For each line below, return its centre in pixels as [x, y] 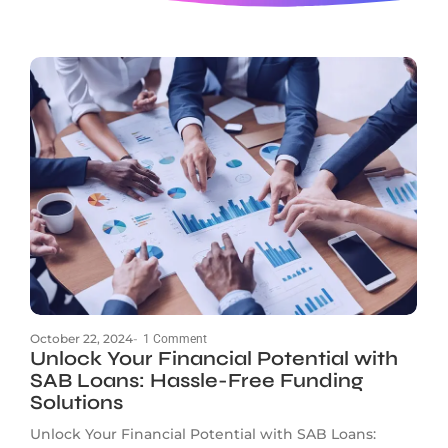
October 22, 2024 [81, 338]
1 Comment [175, 338]
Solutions [76, 402]
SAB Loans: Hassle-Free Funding [196, 380]
